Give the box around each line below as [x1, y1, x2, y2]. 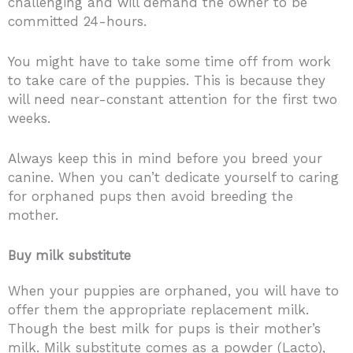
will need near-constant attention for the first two [8, 91, 337, 108]
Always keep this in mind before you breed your [8, 150, 322, 167]
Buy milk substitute [8, 247, 131, 263]
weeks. [8, 110, 50, 127]
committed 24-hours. [8, 13, 147, 29]
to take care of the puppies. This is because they [8, 72, 325, 89]
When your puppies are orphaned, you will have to [8, 282, 339, 299]
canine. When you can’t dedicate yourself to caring [8, 169, 339, 186]
